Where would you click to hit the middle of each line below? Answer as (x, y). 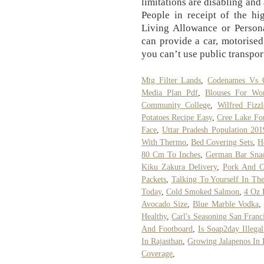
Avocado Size (165, 204)
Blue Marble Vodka (226, 204)
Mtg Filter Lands (171, 80)
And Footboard (167, 229)
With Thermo (164, 142)
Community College (176, 105)
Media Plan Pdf (170, 93)
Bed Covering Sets (222, 142)
